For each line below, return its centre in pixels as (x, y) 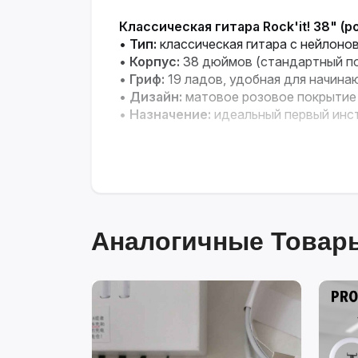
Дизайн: (156, 96)
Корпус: (155, 61)
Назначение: (170, 114)
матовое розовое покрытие (269, 96)
